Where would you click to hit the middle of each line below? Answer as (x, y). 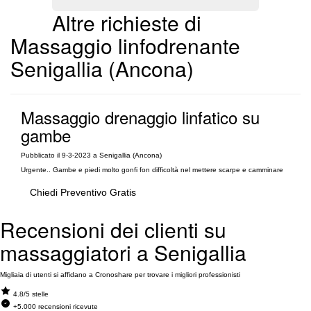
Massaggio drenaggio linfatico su (140, 117)
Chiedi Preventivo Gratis (83, 192)
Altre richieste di (127, 23)
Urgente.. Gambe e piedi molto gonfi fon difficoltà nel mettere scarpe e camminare (152, 170)
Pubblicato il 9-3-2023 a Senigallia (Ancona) (91, 155)
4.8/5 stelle (31, 294)
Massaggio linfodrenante (125, 45)
